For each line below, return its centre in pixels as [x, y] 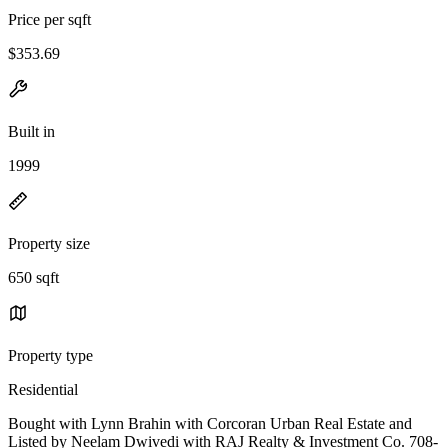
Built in [31, 131]
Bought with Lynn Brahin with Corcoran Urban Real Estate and [210, 423]
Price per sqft [49, 19]
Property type [50, 355]
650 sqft [33, 277]
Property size [49, 243]
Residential [43, 389]
